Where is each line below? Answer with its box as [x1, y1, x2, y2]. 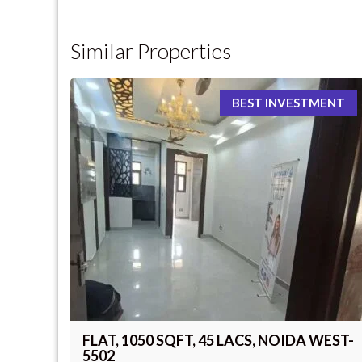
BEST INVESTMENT [231, 95, 345, 110]
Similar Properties [70, 37, 231, 64]
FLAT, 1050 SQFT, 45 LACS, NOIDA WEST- [82, 330, 354, 349]
